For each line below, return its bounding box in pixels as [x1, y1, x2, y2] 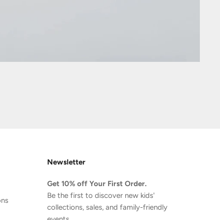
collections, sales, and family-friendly [47, 202, 168, 212]
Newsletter [47, 157, 86, 166]
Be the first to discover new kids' [47, 191, 155, 200]
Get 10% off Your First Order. [47, 179, 147, 188]
